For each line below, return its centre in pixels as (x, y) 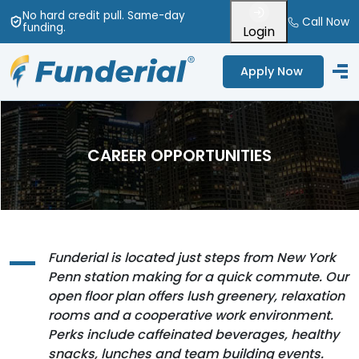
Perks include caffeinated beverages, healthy (194, 334)
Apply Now (272, 71)
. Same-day (153, 15)
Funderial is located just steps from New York (192, 257)
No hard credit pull (72, 15)
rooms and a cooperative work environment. (191, 315)
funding (42, 27)
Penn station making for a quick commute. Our (198, 276)
